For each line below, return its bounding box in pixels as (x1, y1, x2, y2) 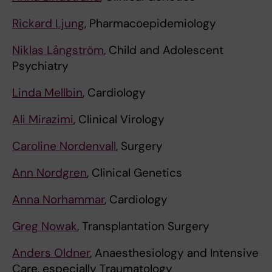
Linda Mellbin (12, 85, 83, 101)
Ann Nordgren (12, 165, 87, 181)
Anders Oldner (12, 245, 90, 261)
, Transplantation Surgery (77, 219, 209, 234)
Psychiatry (12, 58, 69, 74)
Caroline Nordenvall (12, 138, 116, 154)
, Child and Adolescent (104, 42, 223, 58)
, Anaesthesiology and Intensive (90, 245, 259, 261)
